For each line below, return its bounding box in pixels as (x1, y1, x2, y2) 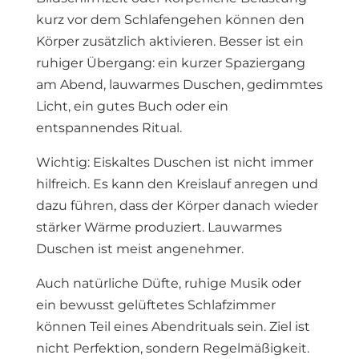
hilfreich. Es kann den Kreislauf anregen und (35, 176, 318, 192)
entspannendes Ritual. (35, 120, 182, 135)
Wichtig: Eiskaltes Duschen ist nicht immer (35, 155, 313, 170)
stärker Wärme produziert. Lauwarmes (35, 220, 282, 235)
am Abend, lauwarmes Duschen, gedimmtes (35, 77, 323, 92)
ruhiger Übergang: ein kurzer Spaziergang (35, 55, 305, 71)
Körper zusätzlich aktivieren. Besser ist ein (35, 34, 304, 49)
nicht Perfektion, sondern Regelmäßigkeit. (35, 341, 309, 356)
